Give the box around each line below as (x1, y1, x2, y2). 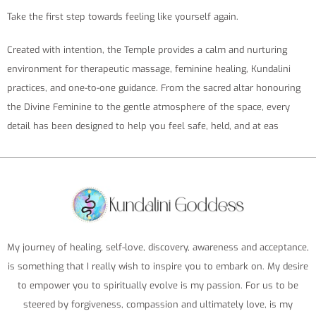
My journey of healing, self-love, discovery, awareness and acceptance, (7, 241, 309, 254)
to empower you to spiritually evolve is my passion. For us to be (18, 279, 298, 292)
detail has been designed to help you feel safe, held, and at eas (7, 119, 279, 132)
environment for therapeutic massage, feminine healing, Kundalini (7, 62, 291, 75)
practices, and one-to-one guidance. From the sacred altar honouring (7, 81, 300, 94)
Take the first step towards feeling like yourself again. (7, 10, 238, 23)
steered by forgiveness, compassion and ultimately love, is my (23, 298, 293, 311)
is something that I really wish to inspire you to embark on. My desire (8, 260, 308, 273)
